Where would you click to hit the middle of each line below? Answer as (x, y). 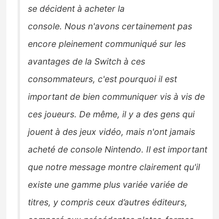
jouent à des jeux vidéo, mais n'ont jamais (112, 132)
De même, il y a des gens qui (137, 114)
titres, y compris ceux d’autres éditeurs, (108, 202)
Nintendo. (123, 150)
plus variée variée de (145, 185)
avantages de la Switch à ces (87, 62)
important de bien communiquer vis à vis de (117, 97)
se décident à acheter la (77, 9)
